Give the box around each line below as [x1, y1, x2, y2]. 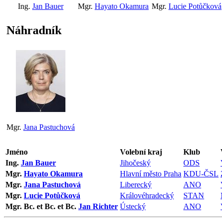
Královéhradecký [120, 191, 174, 200]
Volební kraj [120, 147, 162, 156]
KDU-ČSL [183, 169, 219, 178]
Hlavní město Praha [120, 169, 181, 178]
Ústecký [120, 202, 146, 211]
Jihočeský [120, 158, 151, 167]
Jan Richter [78, 202, 118, 211]
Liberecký [120, 180, 152, 189]
